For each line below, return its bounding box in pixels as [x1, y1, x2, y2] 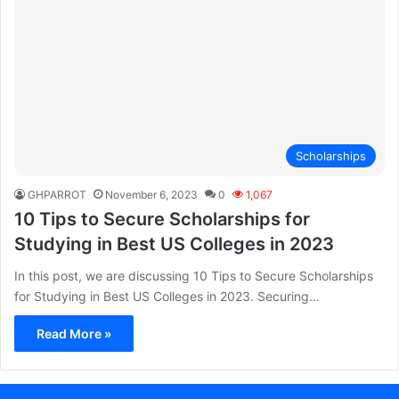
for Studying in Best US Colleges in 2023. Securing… [14, 289, 320, 305]
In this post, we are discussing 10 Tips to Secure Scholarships [14, 268, 373, 284]
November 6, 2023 [105, 188, 198, 202]
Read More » [37, 326, 111, 342]
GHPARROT [28, 188, 86, 202]
